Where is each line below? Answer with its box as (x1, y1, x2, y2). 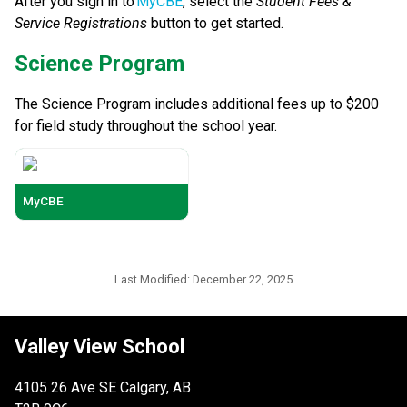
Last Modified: (114, 273, 193, 287)
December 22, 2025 (193, 273, 293, 287)
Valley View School (15, 335, 184, 359)
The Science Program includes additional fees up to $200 (15, 94, 379, 113)
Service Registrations (15, 14, 147, 32)
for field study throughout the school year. (15, 116, 277, 134)
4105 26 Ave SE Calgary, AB (15, 379, 191, 397)
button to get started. (147, 14, 287, 32)
